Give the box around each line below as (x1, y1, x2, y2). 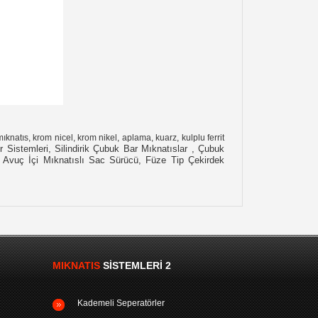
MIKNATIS (53, 260, 100, 271)
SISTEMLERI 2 (100, 260, 171, 271)
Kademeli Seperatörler (77, 298, 165, 308)
